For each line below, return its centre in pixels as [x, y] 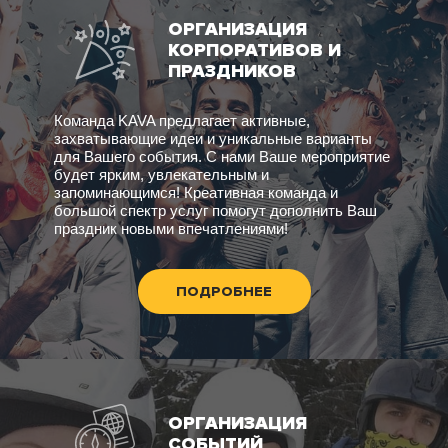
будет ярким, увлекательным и [161, 174]
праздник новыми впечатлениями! [171, 228]
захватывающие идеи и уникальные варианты [213, 138]
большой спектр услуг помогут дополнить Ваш [215, 210]
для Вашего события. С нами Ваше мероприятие [222, 156]
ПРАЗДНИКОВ [232, 70]
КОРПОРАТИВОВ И [254, 49]
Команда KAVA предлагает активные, [182, 120]
